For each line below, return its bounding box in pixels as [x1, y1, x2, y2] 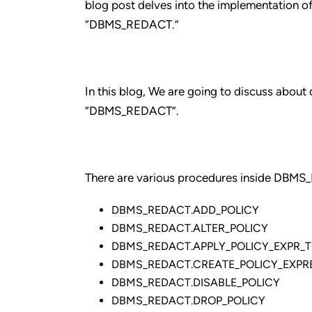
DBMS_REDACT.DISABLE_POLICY [111, 276, 280, 289]
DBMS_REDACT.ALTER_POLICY [111, 221, 268, 235]
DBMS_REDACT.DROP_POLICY [111, 294, 265, 307]
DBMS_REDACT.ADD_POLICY [111, 203, 259, 217]
